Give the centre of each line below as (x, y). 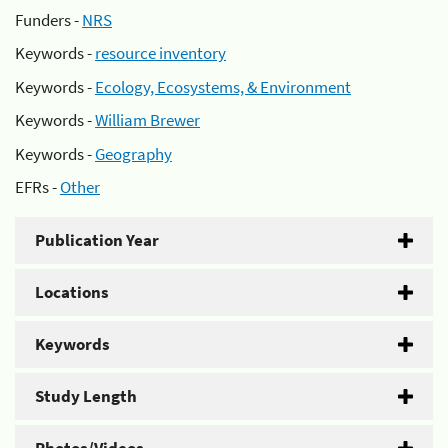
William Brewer (147, 120)
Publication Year (97, 240)
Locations (72, 292)
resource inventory (160, 53)
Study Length (86, 396)
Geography (133, 153)
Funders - (48, 19)
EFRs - (37, 187)
